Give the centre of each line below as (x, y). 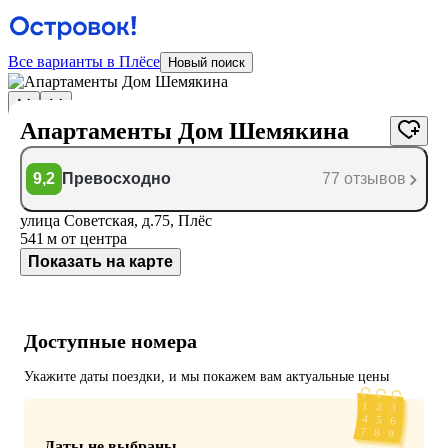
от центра (94, 238)
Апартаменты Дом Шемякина (184, 131)
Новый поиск (206, 62)
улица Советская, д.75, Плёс (116, 220)
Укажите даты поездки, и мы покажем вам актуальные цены (206, 376)
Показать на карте (100, 261)
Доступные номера (110, 340)
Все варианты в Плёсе (84, 61)
